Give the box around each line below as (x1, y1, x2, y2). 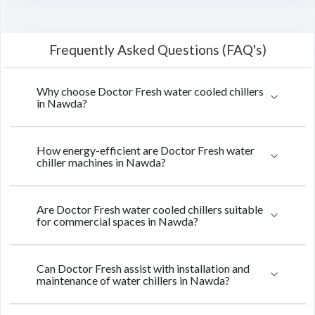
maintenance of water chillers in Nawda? (37, 274, 230, 287)
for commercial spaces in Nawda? (37, 214, 198, 228)
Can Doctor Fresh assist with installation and (37, 262, 250, 275)
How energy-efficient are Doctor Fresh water (37, 143, 255, 157)
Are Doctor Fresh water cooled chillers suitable (37, 202, 263, 216)
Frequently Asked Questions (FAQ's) (49, 41, 266, 58)
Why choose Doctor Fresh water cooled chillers (37, 84, 264, 98)
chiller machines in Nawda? (37, 155, 166, 169)
